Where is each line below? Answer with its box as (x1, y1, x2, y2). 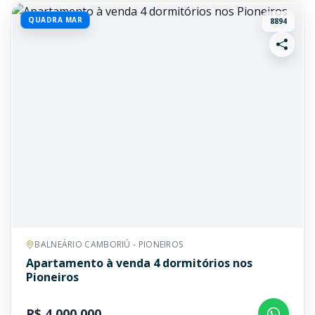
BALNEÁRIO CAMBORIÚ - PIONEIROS (34, 238, 184, 250)
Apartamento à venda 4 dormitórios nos (26, 255, 252, 271)
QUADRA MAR (28, 15, 82, 25)
